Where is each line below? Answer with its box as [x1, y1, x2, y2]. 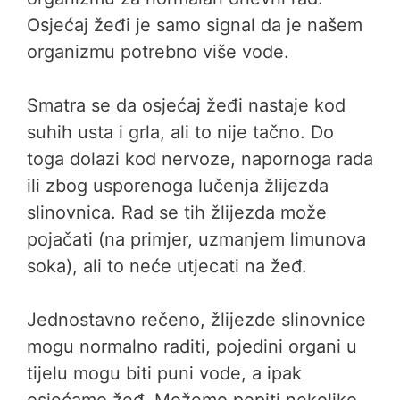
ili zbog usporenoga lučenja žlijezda [27, 175, 329, 196]
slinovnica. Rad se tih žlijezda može [27, 202, 327, 223]
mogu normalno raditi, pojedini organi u [27, 336, 357, 357]
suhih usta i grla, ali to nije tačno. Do [27, 121, 334, 143]
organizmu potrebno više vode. [27, 41, 289, 62]
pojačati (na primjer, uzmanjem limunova [27, 229, 366, 250]
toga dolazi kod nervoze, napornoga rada [27, 148, 373, 170]
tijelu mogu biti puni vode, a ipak [27, 362, 302, 384]
